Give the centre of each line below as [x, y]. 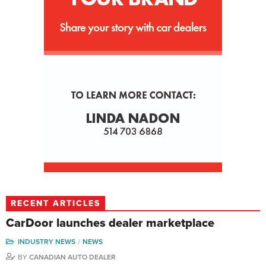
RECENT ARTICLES [56, 204]
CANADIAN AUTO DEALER [72, 257]
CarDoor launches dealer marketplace [110, 224]
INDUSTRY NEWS [47, 242]
